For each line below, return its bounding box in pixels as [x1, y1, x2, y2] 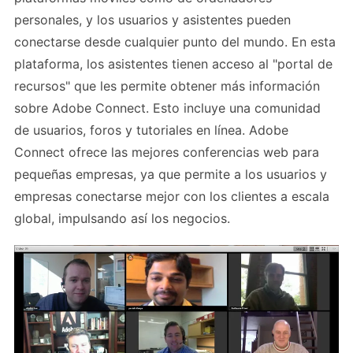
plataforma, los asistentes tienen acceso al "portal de [14, 56, 333, 72]
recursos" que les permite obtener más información [14, 78, 320, 95]
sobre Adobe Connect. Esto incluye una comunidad [14, 100, 321, 117]
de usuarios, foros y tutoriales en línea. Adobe [14, 122, 288, 139]
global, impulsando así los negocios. [14, 210, 230, 227]
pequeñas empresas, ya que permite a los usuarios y [14, 166, 327, 183]
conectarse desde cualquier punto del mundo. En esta [14, 34, 336, 50]
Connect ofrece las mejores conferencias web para [14, 144, 319, 161]
